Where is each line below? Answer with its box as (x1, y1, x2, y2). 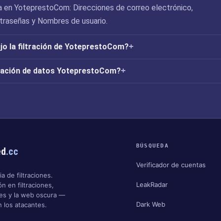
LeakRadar (136, 180, 168, 188)
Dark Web (136, 200, 165, 208)
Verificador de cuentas (136, 160, 206, 169)
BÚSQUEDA (136, 143, 169, 149)
